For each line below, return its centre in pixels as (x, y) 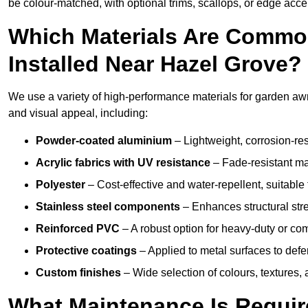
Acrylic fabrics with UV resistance (123, 163)
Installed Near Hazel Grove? (155, 64)
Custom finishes (78, 273)
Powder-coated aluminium (104, 141)
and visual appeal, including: (78, 113)
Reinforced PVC (78, 229)
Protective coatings (86, 251)
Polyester (60, 185)
